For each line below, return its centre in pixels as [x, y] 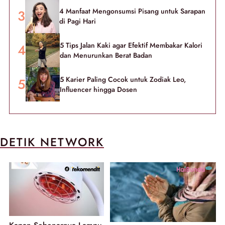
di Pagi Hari [78, 21]
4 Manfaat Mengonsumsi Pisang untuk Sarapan [132, 11]
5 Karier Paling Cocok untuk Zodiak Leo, [123, 80]
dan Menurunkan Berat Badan [106, 55]
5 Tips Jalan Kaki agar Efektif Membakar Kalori [131, 45]
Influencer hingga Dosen [98, 90]
